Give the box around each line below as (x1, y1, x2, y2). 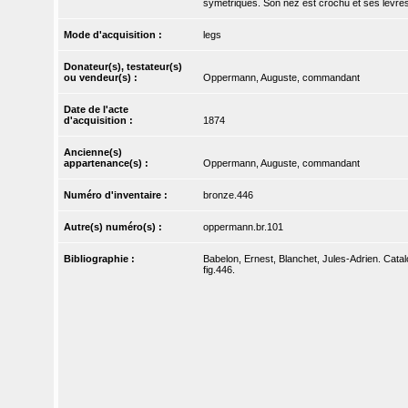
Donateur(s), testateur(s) (64, 61, 183, 73)
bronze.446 (202, 189, 253, 201)
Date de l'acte (64, 104, 129, 116)
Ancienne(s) (64, 147, 123, 158)
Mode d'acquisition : (64, 29, 166, 41)
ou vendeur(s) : (64, 72, 141, 84)
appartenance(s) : (64, 158, 152, 169)
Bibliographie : (64, 253, 138, 265)
